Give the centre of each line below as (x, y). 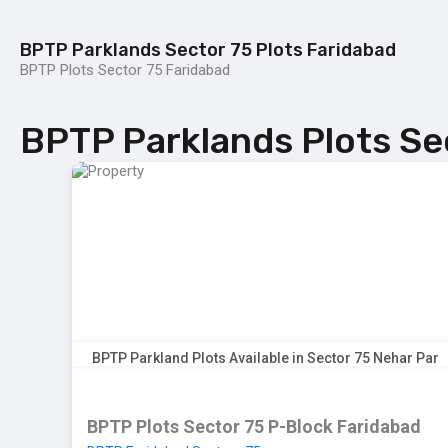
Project (405, 98)
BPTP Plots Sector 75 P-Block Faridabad (254, 426)
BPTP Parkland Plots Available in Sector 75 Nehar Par (265, 358)
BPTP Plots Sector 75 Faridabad (125, 70)
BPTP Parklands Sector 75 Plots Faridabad (208, 50)
